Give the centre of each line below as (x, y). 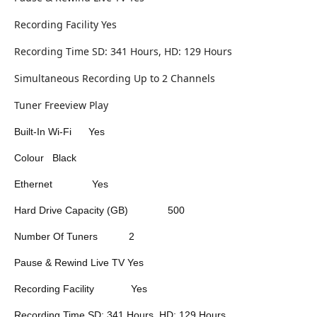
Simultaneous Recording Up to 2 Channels (115, 79)
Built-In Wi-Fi (43, 132)
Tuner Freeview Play (61, 105)
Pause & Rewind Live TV (69, 263)
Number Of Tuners (56, 237)
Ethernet (33, 184)
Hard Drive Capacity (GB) (71, 211)
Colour (29, 158)
